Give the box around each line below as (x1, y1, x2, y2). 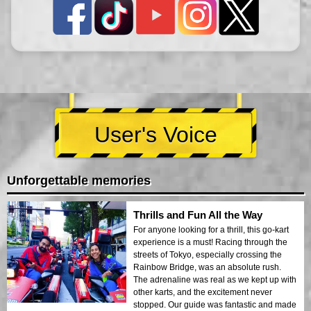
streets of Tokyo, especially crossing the (133, 250, 282, 260)
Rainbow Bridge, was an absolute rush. (133, 262, 281, 273)
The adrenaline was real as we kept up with (133, 275, 296, 285)
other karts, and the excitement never (133, 287, 272, 298)
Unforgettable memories (7, 174, 151, 188)
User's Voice (94, 122, 217, 148)
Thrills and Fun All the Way (133, 209, 262, 221)
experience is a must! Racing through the (133, 237, 287, 248)
